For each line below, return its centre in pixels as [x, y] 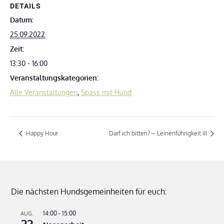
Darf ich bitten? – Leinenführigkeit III [159, 133]
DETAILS [25, 6]
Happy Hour [41, 133]
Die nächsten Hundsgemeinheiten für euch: [89, 192]
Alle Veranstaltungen [44, 92]
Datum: [22, 19]
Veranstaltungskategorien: [54, 77]
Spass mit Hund [106, 92]
